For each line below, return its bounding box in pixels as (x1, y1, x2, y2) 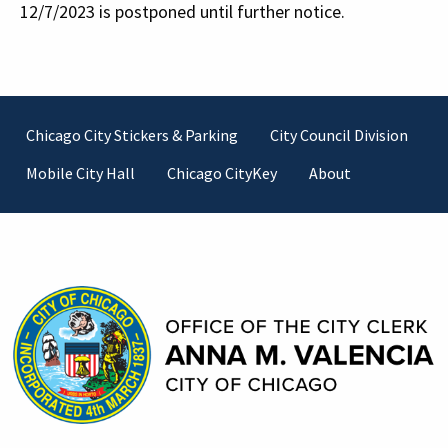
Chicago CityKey (167, 163, 277, 184)
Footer (10, 111, 118, 165)
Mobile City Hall (26, 163, 135, 184)
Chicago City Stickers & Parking (26, 125, 238, 146)
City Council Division (270, 125, 408, 146)
